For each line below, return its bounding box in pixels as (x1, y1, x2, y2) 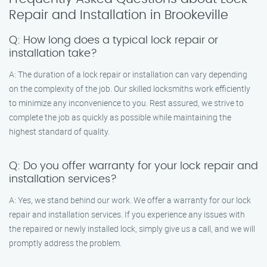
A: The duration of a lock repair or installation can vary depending (9, 69, 247, 80)
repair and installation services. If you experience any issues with (9, 209, 245, 220)
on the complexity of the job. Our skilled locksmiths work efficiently (9, 83, 250, 94)
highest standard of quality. (9, 126, 110, 137)
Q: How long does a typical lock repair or (9, 35, 218, 46)
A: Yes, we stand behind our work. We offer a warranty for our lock (9, 194, 251, 206)
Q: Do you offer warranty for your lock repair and (9, 161, 258, 172)
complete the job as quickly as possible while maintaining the (9, 111, 231, 123)
